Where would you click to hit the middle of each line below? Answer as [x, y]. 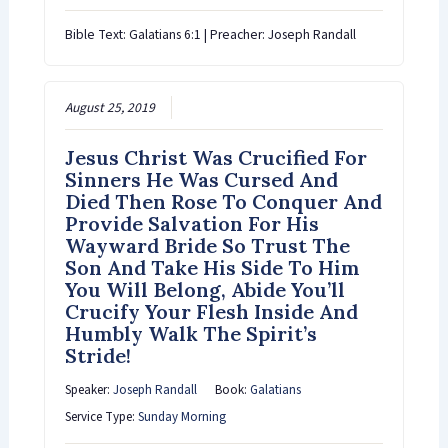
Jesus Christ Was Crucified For [215, 157]
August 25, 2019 [109, 107]
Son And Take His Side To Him [212, 267]
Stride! [97, 355]
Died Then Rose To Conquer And [223, 201]
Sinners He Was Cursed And [201, 179]
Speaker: [88, 389]
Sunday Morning [181, 416]
